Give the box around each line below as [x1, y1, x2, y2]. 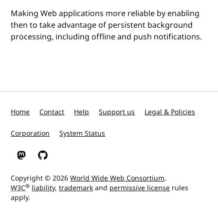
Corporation [11, 128, 50, 139]
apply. [11, 193, 31, 203]
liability [32, 183, 55, 193]
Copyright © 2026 [11, 173, 71, 183]
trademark [59, 183, 93, 193]
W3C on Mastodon [17, 154, 76, 165]
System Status [59, 128, 106, 139]
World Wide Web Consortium [70, 173, 165, 183]
